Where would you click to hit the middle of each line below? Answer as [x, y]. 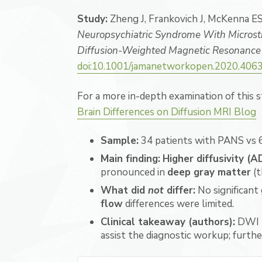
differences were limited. [178, 204]
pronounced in [134, 172]
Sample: [120, 141]
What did [124, 190]
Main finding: [130, 159]
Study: [92, 19]
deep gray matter [209, 172]
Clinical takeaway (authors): [168, 222]
